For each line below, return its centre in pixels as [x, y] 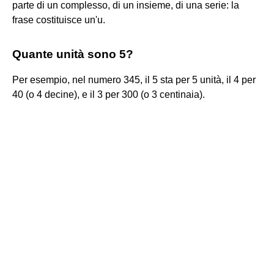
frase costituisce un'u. [59, 20]
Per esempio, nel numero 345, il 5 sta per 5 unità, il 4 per [134, 80]
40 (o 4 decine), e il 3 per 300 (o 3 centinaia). [109, 94]
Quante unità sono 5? [73, 54]
